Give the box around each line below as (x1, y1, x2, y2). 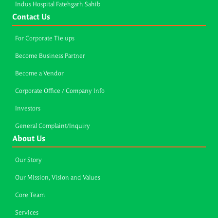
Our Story (15, 157, 42, 164)
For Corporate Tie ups (15, 36, 74, 42)
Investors (15, 106, 40, 112)
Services (15, 210, 38, 217)
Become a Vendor (15, 71, 64, 77)
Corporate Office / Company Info (15, 88, 105, 95)
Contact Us (12, 14, 50, 22)
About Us (12, 135, 45, 144)
